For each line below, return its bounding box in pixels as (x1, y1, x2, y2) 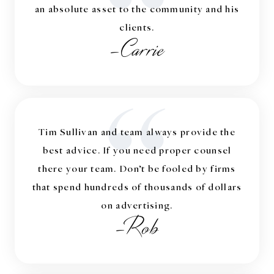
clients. (119, 20, 155, 33)
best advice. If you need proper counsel (42, 143, 232, 156)
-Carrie (109, 34, 165, 66)
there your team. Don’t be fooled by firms (38, 161, 236, 174)
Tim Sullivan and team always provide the (38, 125, 235, 138)
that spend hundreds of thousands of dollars (32, 180, 242, 193)
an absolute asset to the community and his (34, 2, 240, 15)
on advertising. (101, 198, 173, 211)
